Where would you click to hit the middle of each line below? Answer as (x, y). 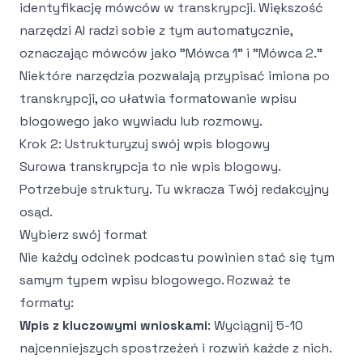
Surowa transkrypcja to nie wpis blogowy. (150, 167)
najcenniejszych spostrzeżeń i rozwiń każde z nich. (175, 348)
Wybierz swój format (83, 235)
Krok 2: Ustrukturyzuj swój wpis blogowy (145, 144)
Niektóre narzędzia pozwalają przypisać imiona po (175, 76)
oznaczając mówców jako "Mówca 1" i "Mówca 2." (171, 53)
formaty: (47, 303)
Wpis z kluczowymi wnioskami (113, 325)
